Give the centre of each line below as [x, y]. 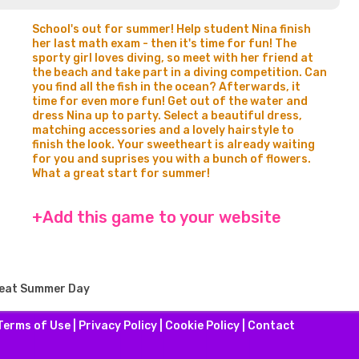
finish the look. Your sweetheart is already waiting [173, 145]
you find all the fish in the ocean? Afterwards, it [166, 87]
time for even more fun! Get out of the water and [170, 101]
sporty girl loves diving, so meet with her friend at [173, 58]
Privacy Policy [117, 326]
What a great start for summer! [121, 173]
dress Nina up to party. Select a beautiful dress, [167, 116]
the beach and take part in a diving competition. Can [179, 73]
